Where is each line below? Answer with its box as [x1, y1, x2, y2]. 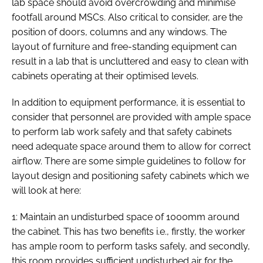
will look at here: [12, 184, 81, 196]
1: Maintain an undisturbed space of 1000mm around [12, 211, 240, 222]
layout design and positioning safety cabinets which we [12, 170, 249, 181]
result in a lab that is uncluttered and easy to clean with [12, 55, 248, 67]
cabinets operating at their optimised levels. [12, 70, 198, 82]
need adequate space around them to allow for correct [12, 140, 251, 152]
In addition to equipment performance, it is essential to [12, 96, 245, 108]
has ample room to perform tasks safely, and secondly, [12, 240, 250, 252]
